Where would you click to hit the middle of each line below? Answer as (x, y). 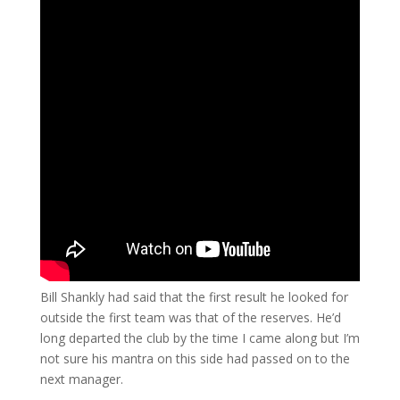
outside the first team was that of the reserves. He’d (190, 317)
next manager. (81, 379)
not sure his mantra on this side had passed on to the (195, 358)
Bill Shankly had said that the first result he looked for (194, 297)
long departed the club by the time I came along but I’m (200, 338)
